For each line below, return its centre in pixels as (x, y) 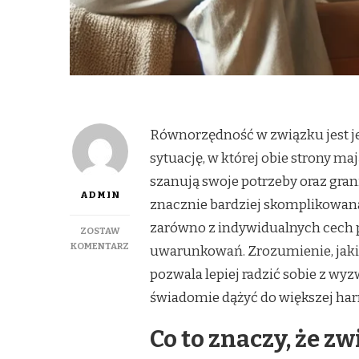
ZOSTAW (100, 230)
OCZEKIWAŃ (157, 306)
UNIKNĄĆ (150, 275)
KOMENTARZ (100, 246)
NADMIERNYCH (163, 290)
